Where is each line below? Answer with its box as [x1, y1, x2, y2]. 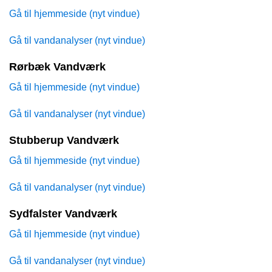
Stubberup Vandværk [9, 134, 119, 147]
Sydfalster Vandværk [9, 208, 117, 220]
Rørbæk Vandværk [9, 61, 106, 73]
